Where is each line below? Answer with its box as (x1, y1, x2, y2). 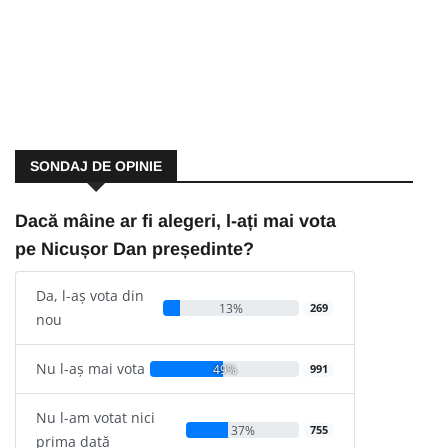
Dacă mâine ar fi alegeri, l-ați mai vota (15, 211, 336, 232)
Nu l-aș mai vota (36, 359, 145, 379)
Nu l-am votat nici (36, 408, 155, 428)
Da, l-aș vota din (36, 286, 144, 306)
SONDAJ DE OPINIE (30, 158, 162, 175)
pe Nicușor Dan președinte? (15, 239, 254, 260)
